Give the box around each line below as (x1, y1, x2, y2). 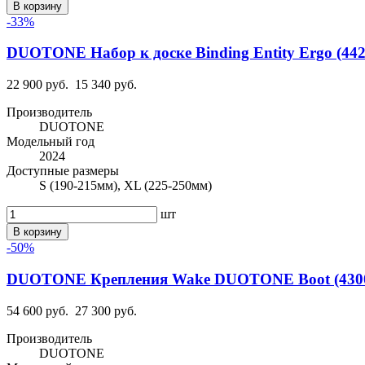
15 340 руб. (75, 77, 137, 92)
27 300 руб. (75, 303, 137, 318)
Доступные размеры (7, 164, 119, 178)
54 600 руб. (7, 303, 68, 318)
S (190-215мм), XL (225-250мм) (39, 178, 212, 193)
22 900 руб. (7, 77, 68, 92)
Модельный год (7, 134, 95, 149)
